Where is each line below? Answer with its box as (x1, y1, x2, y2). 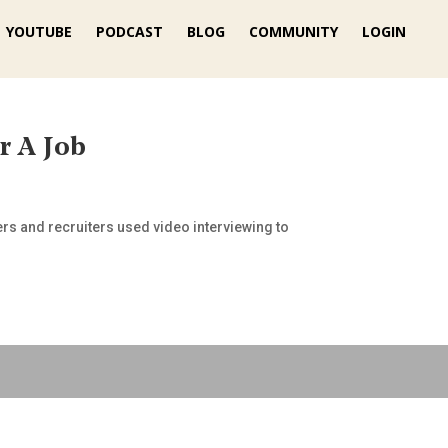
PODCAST (96, 22, 163, 41)
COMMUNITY (249, 22, 338, 41)
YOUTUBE (6, 22, 72, 41)
